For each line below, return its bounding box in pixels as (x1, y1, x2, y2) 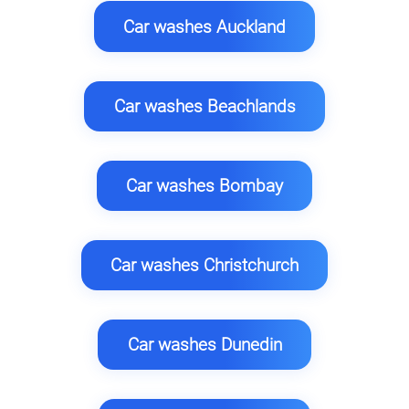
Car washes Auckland (123, 16, 286, 37)
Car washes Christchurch (110, 254, 299, 276)
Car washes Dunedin (127, 333, 282, 355)
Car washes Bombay (126, 174, 283, 196)
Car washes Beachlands (113, 95, 296, 117)
